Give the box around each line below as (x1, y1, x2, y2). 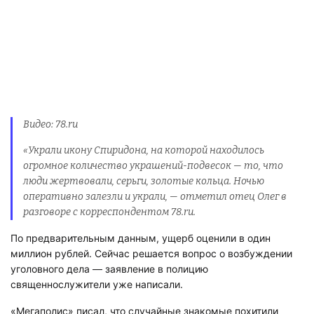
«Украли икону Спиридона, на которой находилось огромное (23, 144, 277, 156)
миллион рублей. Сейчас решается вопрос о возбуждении (11, 232, 292, 245)
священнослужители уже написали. (11, 263, 183, 275)
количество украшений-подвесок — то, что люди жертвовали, (23, 160, 291, 172)
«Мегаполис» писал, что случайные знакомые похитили (11, 289, 278, 301)
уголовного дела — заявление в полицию (11, 247, 208, 260)
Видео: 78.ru (23, 118, 77, 130)
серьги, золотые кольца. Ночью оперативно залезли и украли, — (23, 175, 292, 187)
